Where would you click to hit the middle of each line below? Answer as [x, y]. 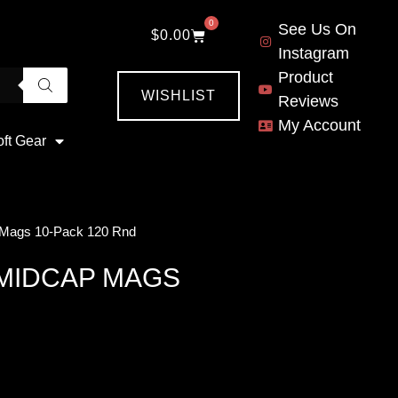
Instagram [313, 53]
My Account [319, 125]
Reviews [308, 101]
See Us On [317, 29]
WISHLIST [179, 96]
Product [305, 77]
